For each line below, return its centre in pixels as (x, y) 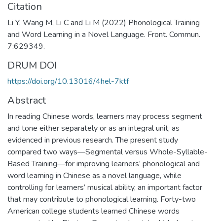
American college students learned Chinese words (93, 211)
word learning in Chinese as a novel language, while (94, 175)
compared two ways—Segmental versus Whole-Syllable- (108, 152)
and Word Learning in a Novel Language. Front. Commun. (104, 34)
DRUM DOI (32, 65)
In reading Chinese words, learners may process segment (105, 116)
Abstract (27, 100)
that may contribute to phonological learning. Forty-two (102, 199)
